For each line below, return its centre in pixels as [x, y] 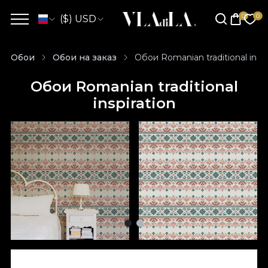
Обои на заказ [85, 57]
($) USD [78, 19]
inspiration [134, 103]
